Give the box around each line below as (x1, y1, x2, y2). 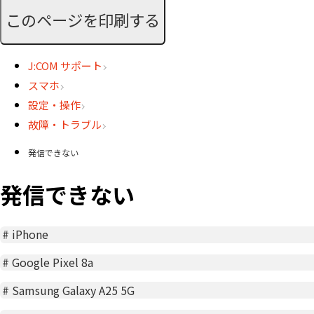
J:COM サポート (28, 58, 102, 74)
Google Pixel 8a (12, 254, 94, 271)
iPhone (12, 226, 49, 243)
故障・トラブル (28, 117, 102, 132)
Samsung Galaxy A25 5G (12, 281, 135, 299)
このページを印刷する (6, 8, 160, 31)
